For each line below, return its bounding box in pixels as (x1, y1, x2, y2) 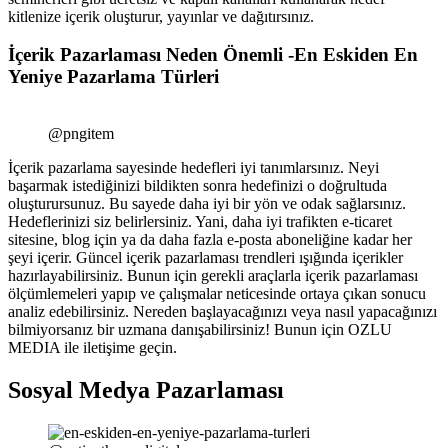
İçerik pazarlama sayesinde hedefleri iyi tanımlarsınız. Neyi (8, 158, 379, 176)
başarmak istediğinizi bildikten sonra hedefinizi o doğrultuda (8, 176, 387, 194)
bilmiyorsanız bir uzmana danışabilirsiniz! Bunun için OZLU (8, 320, 392, 338)
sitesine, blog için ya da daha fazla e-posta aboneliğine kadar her (8, 230, 412, 248)
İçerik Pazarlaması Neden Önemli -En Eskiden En (8, 44, 418, 66)
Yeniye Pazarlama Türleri (8, 66, 219, 88)
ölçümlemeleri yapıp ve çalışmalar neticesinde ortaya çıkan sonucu (8, 284, 426, 302)
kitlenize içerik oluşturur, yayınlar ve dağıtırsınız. (8, 7, 314, 25)
